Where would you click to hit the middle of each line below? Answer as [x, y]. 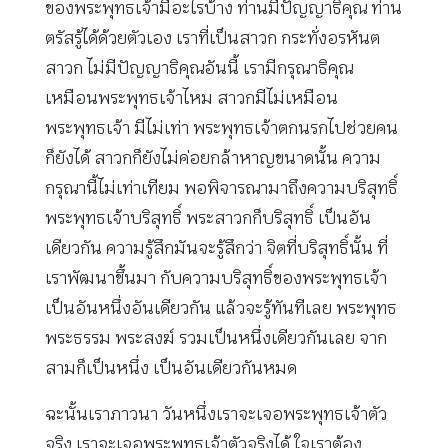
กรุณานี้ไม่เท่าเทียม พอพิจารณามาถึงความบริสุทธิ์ [221, 188]
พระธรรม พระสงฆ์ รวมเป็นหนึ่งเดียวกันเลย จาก [216, 338]
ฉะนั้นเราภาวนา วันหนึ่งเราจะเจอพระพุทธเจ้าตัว [216, 414]
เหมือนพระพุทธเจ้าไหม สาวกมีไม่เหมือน [191, 98]
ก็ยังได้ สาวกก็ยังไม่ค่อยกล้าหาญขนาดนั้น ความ [213, 158]
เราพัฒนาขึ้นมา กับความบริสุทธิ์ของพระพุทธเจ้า [216, 278]
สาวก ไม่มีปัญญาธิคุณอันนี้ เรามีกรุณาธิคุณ [199, 68]
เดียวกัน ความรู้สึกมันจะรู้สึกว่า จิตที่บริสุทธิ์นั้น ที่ [216, 248]
